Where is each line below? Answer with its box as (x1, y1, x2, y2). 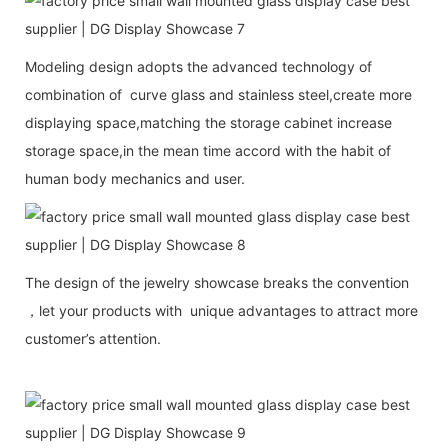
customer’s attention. (25, 329, 161, 347)
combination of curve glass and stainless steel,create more (25, 85, 412, 103)
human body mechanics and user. (25, 169, 245, 187)
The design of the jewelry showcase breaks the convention (25, 273, 409, 291)
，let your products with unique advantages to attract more (25, 301, 418, 319)
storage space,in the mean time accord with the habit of (25, 141, 391, 159)
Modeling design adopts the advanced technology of (25, 57, 372, 75)
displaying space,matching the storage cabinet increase (25, 113, 392, 131)
